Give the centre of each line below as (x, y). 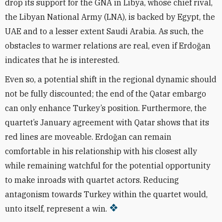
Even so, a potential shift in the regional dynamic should (111, 79)
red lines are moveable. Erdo (59, 137)
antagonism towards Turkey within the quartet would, (106, 194)
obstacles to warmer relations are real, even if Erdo (101, 46)
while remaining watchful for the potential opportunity (108, 166)
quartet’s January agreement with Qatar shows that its (107, 122)
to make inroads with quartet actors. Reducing (92, 180)
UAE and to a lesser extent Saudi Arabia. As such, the (104, 31)
